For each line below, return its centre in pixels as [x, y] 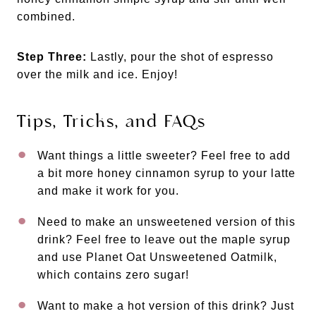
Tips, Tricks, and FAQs [111, 121]
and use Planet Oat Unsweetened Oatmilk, [157, 257]
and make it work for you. [110, 190]
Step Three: [52, 56]
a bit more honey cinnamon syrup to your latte [166, 173]
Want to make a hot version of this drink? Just [166, 305]
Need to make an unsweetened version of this [166, 221]
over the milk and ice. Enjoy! [97, 74]
